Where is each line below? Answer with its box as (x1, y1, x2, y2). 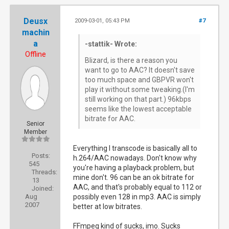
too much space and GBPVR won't (85, 76, 194, 84)
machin (21, 28, 50, 37)
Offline (25, 50, 47, 58)
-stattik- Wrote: (85, 40, 138, 48)
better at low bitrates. (73, 202, 143, 211)
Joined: (32, 185, 54, 192)
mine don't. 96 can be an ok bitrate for (73, 173, 195, 181)
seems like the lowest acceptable (85, 105, 192, 113)
